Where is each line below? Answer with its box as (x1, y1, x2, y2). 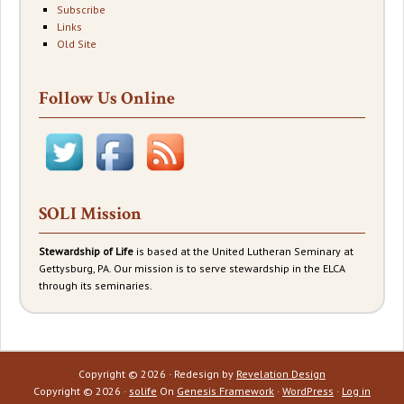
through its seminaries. (39, 279, 152, 293)
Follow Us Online (39, 87, 175, 111)
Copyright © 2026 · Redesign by (78, 367, 236, 381)
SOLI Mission (39, 202, 142, 226)
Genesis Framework (177, 384, 274, 399)
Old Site (57, 37, 96, 51)
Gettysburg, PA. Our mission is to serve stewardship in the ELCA (39, 262, 345, 276)
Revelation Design (236, 367, 326, 381)
